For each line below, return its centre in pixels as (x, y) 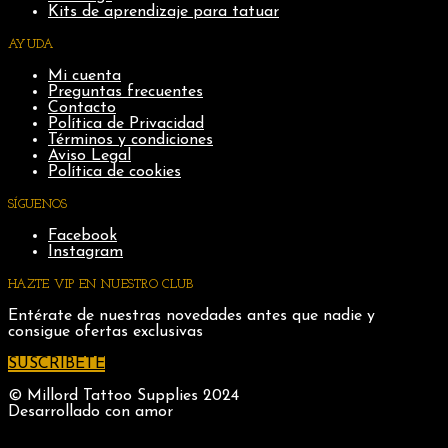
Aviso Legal (89, 156)
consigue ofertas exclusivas (105, 332)
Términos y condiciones (130, 140)
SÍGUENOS (38, 205)
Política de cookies (114, 172)
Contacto (82, 108)
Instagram (85, 252)
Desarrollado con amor (90, 412)
